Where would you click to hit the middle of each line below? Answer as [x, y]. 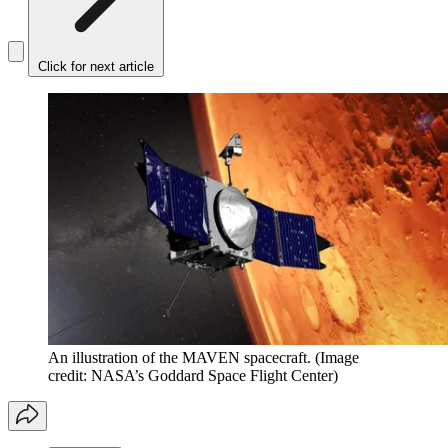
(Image [337, 358]
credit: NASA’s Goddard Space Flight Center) [193, 376]
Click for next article [96, 67]
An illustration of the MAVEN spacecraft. [179, 358]
